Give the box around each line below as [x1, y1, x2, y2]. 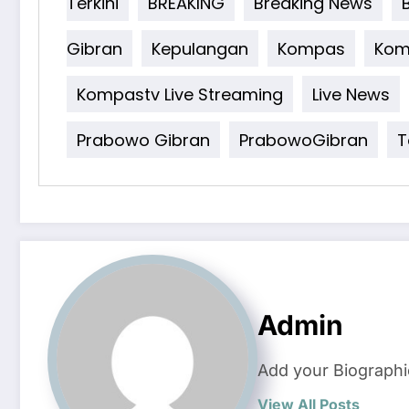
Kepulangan [152, 37, 248, 60]
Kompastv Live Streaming [77, 82, 283, 106]
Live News [312, 82, 390, 106]
